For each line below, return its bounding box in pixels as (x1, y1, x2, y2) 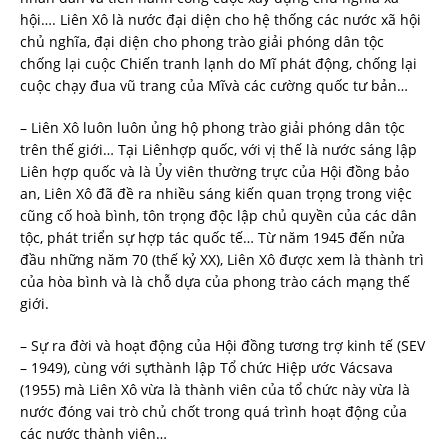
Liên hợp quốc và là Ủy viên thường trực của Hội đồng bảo (20, 161, 409, 181)
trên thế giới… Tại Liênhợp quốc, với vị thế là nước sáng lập (20, 139, 417, 159)
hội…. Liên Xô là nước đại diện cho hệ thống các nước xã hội (20, 9, 421, 29)
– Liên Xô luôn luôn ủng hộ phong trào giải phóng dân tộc (20, 117, 405, 137)
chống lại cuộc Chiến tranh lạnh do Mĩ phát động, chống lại (20, 53, 417, 73)
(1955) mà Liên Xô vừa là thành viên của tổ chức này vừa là (20, 379, 410, 399)
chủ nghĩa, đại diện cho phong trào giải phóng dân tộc (20, 31, 384, 51)
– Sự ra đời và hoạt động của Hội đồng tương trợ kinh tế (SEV (20, 335, 425, 355)
